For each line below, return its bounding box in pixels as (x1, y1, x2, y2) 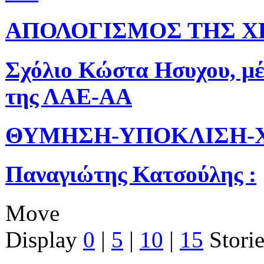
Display (5, 227, 83, 253)
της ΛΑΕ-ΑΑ (5, 83, 132, 109)
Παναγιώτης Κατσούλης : (5, 161, 256, 187)
